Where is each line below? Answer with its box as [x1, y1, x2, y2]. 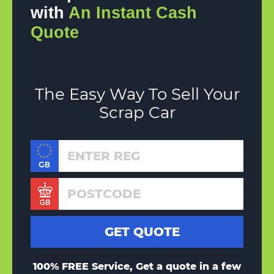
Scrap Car [98, 103, 176, 123]
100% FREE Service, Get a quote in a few [33, 261, 241, 273]
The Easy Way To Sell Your [34, 84, 240, 105]
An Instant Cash [68, 4, 197, 23]
